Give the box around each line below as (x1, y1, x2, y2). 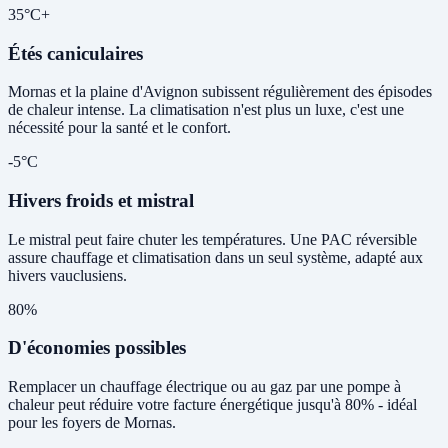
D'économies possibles (8, 337, 186, 359)
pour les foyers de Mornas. (8, 414, 176, 432)
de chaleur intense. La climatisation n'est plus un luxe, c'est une (8, 101, 404, 119)
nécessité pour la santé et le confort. (8, 119, 231, 137)
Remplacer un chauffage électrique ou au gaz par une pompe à (8, 378, 401, 396)
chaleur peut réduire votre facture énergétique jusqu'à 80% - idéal (8, 396, 417, 414)
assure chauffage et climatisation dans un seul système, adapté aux (8, 248, 423, 266)
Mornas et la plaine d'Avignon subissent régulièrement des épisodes (8, 83, 432, 101)
